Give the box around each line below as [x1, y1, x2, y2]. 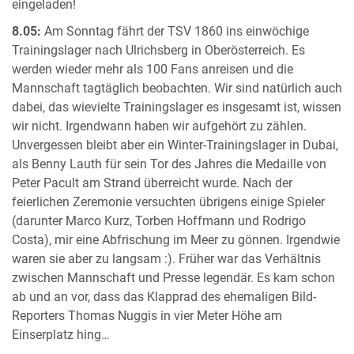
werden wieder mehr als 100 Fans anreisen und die [12, 62, 293, 77]
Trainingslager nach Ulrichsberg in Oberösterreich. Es [12, 43, 305, 58]
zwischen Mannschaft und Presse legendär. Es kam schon [12, 270, 335, 285]
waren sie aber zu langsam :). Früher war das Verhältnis [12, 251, 321, 266]
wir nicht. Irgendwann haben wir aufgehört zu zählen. [12, 119, 307, 134]
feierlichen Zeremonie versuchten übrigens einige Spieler [12, 194, 325, 209]
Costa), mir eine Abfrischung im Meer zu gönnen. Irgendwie [12, 232, 340, 247]
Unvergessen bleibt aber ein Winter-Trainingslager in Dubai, [12, 137, 338, 153]
